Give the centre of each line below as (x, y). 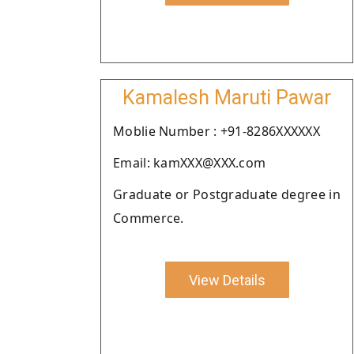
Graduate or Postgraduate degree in (227, 194)
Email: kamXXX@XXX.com (190, 163)
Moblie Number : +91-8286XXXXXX (217, 131)
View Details (227, 280)
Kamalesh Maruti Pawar (227, 98)
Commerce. (149, 218)
